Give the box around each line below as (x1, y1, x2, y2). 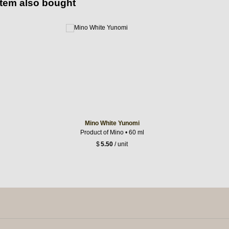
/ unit (113, 141, 128, 148)
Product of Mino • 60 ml (80, 128, 144, 136)
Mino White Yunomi (84, 119, 140, 127)
